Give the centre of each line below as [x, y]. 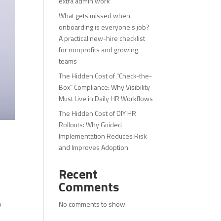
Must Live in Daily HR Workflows [106, 98]
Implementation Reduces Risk [103, 136]
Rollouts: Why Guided [91, 124]
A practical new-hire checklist [102, 38]
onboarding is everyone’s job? [104, 27]
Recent [78, 174]
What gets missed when [95, 15]
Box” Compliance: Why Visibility [105, 87]
